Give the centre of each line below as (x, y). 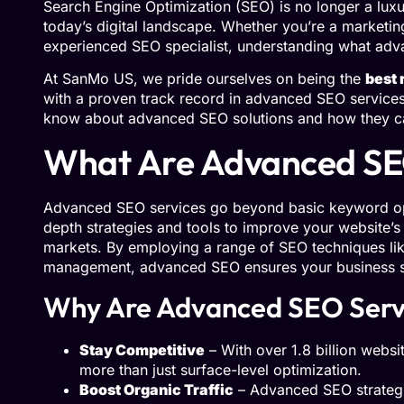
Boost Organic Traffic (156, 390)
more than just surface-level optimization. (220, 370)
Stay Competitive (142, 350)
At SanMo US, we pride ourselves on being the (204, 79)
